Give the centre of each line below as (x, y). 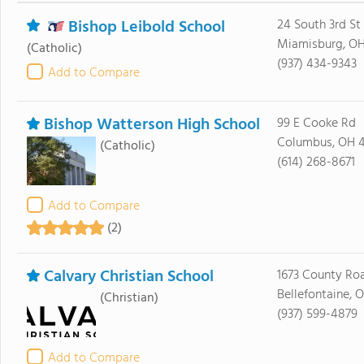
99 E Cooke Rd (316, 123)
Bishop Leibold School (146, 28)
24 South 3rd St (318, 25)
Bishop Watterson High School (152, 125)
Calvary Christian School (128, 277)
